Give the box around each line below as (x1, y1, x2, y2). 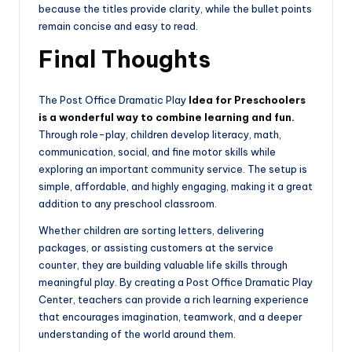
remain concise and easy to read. (38, 20, 198, 33)
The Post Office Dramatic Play (38, 93, 186, 107)
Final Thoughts (38, 45, 211, 75)
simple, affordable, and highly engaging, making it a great (38, 180, 313, 193)
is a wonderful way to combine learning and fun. (38, 111, 295, 124)
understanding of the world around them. (38, 328, 236, 341)
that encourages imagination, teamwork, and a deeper (38, 310, 302, 324)
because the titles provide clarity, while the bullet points (38, 2, 312, 16)
